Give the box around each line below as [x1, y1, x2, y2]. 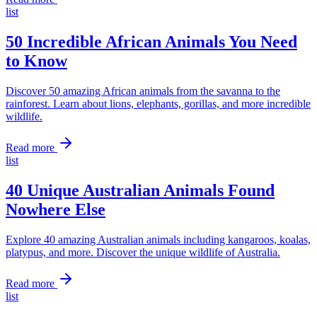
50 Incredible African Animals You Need [6, 32, 297, 51]
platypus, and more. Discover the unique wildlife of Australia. [6, 246, 280, 258]
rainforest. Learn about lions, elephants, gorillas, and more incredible [6, 97, 311, 110]
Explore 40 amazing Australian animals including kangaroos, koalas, [6, 233, 311, 246]
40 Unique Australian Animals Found [6, 180, 275, 200]
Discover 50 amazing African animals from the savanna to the [6, 84, 280, 97]
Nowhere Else [6, 200, 105, 219]
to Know [6, 51, 67, 70]
